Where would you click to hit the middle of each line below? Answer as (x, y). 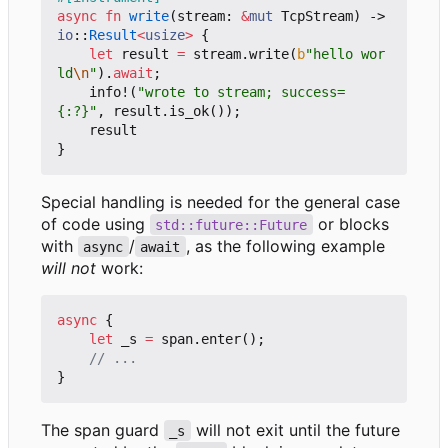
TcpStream (317, 15)
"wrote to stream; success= (241, 91)
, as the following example (285, 245)
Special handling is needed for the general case (220, 201)
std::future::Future (231, 224)
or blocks (353, 223)
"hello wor (345, 53)
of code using (95, 223)
